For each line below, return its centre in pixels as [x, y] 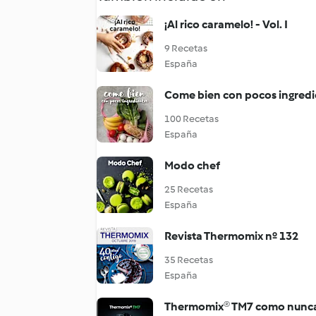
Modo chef [192, 165]
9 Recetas [186, 48]
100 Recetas [192, 119]
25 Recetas [189, 189]
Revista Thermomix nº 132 [231, 236]
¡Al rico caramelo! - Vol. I [226, 24]
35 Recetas [189, 260]
